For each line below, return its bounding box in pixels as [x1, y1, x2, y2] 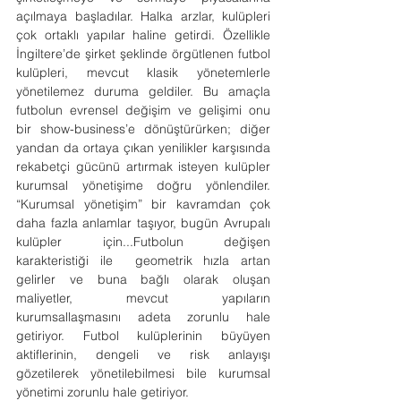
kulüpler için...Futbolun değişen [16, 234, 270, 250]
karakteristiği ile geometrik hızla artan [16, 252, 270, 269]
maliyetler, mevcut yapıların [16, 290, 270, 306]
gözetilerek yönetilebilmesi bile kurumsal [16, 365, 270, 381]
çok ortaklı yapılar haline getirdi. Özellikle [16, 27, 270, 43]
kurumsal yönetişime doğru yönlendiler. [16, 177, 270, 193]
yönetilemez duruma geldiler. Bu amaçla [16, 83, 270, 99]
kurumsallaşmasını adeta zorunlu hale [16, 309, 270, 325]
